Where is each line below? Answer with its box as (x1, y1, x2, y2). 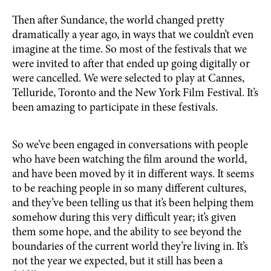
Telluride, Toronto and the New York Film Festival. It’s (12, 88, 258, 99)
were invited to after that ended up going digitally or (12, 59, 250, 70)
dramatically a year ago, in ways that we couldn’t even (12, 30, 253, 41)
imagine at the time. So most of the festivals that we (12, 44, 247, 56)
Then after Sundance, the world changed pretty (12, 15, 224, 27)
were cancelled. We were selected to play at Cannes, (12, 73, 244, 85)
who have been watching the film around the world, (12, 154, 247, 166)
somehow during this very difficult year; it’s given (12, 212, 236, 224)
